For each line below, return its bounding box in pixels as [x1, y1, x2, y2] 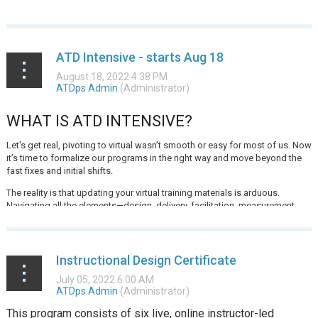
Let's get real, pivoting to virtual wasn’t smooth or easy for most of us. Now [6, 140, 312, 150]
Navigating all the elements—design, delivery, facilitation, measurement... [6, 200, 301, 211]
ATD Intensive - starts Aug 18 [55, 50, 224, 65]
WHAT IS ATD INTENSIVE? [6, 112, 192, 130]
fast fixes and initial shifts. [6, 165, 113, 176]
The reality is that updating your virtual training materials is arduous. [6, 187, 280, 198]
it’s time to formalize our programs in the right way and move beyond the [6, 153, 302, 163]
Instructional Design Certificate [55, 253, 236, 268]
